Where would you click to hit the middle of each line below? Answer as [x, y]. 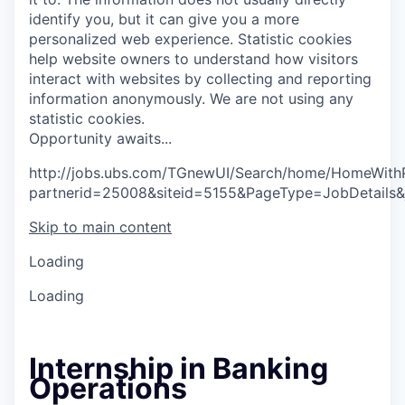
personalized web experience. [131, 39]
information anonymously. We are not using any [191, 99]
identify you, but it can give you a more [164, 19]
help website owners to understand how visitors [193, 59]
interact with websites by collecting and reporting [200, 79]
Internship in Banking [179, 369]
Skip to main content [100, 227]
